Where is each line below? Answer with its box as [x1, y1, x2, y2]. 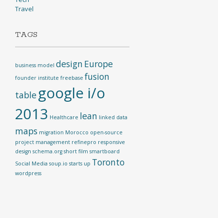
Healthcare [49, 114, 78, 121]
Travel [15, 4, 34, 13]
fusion [84, 71, 109, 82]
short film [63, 148, 88, 155]
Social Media [15, 160, 48, 167]
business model [15, 62, 54, 69]
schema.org [32, 148, 62, 155]
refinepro [71, 139, 96, 145]
